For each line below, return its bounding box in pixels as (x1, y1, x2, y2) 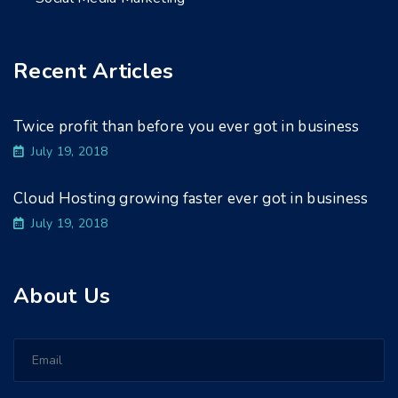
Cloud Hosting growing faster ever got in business (13, 188, 369, 209)
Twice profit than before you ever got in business (13, 116, 360, 137)
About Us (13, 282, 111, 310)
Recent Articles (13, 57, 174, 85)
